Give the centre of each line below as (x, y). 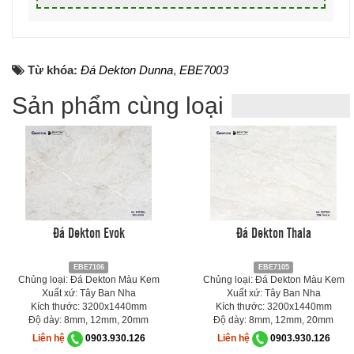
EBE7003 (204, 70)
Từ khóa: (54, 70)
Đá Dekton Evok (88, 231)
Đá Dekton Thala (273, 231)
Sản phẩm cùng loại (118, 105)
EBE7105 (273, 267)
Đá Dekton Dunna (127, 70)
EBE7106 (88, 267)
